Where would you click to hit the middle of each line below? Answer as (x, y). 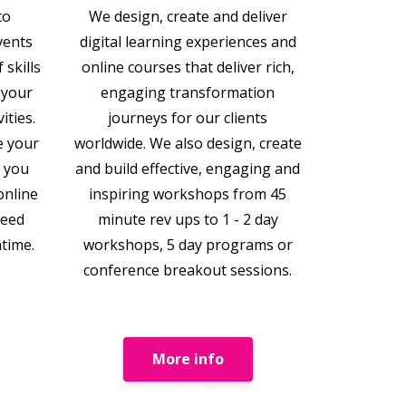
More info (188, 359)
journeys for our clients (188, 117)
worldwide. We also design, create (188, 143)
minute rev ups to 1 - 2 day (188, 219)
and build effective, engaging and (188, 168)
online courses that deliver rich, (188, 67)
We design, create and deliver (188, 16)
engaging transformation (188, 92)
